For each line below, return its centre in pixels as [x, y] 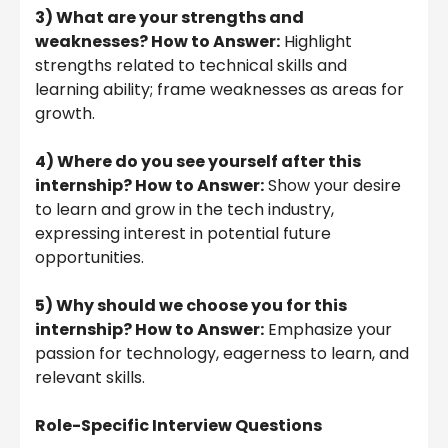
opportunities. [89, 257]
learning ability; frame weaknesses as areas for [219, 89]
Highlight [316, 41]
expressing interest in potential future [183, 233]
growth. [65, 113]
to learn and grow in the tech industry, [184, 209]
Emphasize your [328, 329]
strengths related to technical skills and [191, 65]
